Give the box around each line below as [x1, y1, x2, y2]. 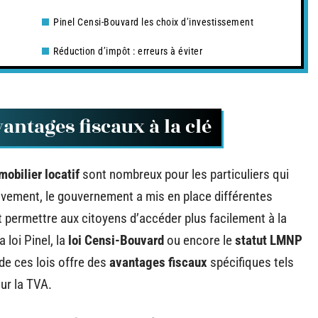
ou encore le [164, 231, 235, 248]
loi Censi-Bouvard [68, 231, 164, 248]
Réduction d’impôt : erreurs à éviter [53, 45, 202, 57]
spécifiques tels [207, 253, 294, 270]
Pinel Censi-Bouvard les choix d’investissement [53, 16, 253, 28]
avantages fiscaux [109, 253, 207, 270]
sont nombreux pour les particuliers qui [79, 165, 289, 182]
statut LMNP [235, 231, 302, 248]
